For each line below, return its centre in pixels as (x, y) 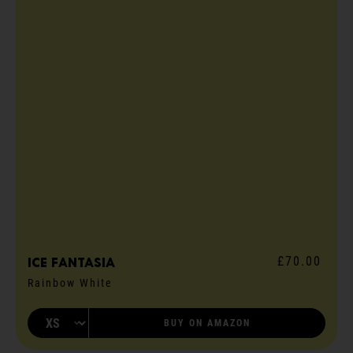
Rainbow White (70, 283)
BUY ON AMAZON (207, 323)
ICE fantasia (71, 263)
